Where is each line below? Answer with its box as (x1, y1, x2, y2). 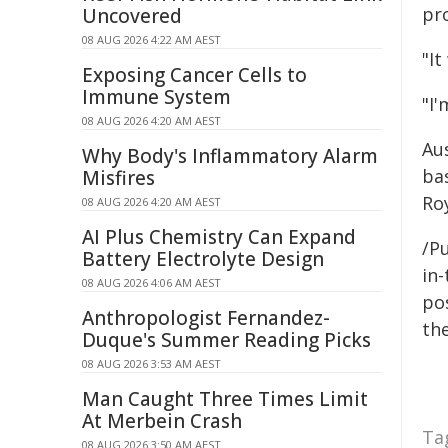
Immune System (82, 84, 231, 110)
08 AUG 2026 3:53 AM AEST (82, 356, 221, 371)
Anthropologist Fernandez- (82, 305, 330, 331)
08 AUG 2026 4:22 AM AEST (82, 32, 221, 47)
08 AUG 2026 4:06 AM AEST (82, 275, 221, 290)
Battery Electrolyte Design (82, 246, 324, 272)
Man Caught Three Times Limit (82, 386, 368, 412)
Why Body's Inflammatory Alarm (82, 143, 378, 169)
